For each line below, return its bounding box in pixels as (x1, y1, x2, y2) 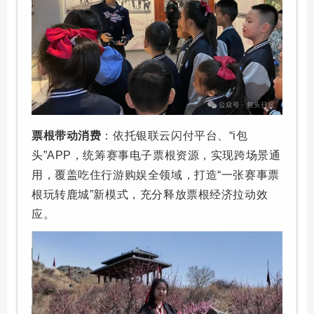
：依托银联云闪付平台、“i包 (101, 129, 248, 142)
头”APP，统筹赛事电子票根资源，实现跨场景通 (32, 149, 281, 161)
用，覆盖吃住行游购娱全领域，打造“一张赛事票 (32, 168, 280, 181)
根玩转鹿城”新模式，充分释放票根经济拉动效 (32, 188, 268, 200)
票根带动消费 (32, 129, 102, 142)
